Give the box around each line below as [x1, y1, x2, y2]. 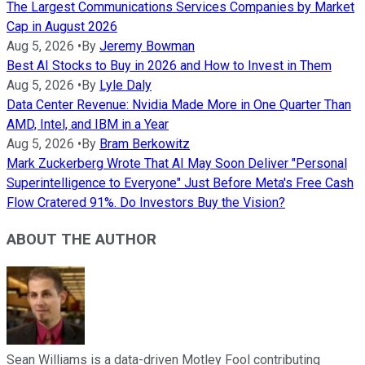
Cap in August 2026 [7, 19, 117, 35]
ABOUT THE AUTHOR [7, 231, 156, 248]
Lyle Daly [99, 77, 152, 94]
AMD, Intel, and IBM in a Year [7, 117, 169, 133]
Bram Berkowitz [99, 136, 190, 152]
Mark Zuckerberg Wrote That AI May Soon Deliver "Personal [7, 156, 347, 172]
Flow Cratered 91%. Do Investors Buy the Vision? [7, 195, 285, 211]
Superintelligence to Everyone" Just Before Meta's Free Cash [7, 175, 354, 191]
